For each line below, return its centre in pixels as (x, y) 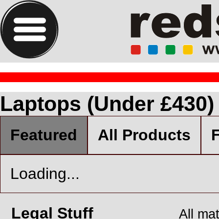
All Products (144, 135)
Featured (44, 135)
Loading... (45, 174)
